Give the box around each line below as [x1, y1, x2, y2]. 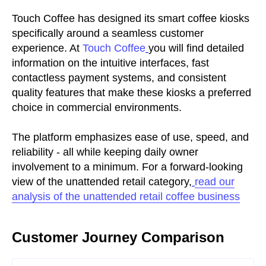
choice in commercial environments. [12, 101, 182, 113]
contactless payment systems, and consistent [12, 71, 226, 84]
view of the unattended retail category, [12, 175, 192, 188]
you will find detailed [148, 42, 244, 54]
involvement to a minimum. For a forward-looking [12, 160, 243, 173]
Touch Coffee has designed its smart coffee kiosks [12, 12, 249, 24]
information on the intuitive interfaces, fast [12, 56, 209, 69]
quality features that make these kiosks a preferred [12, 86, 251, 99]
